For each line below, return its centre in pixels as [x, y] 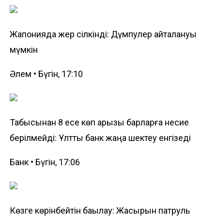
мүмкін [24, 49]
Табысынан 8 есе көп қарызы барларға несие [99, 122]
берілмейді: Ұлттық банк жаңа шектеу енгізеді [100, 138]
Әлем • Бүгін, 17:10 [46, 74]
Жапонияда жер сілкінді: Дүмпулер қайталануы [103, 34]
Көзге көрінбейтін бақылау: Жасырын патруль [100, 210]
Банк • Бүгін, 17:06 [45, 162]
